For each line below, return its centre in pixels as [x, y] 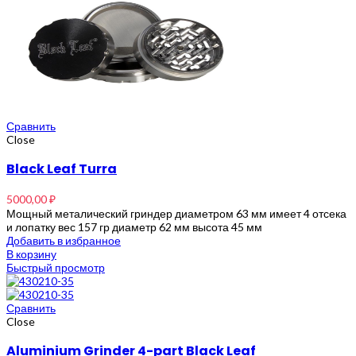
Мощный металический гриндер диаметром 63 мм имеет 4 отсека [176, 213]
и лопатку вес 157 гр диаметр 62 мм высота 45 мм [134, 226]
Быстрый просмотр [56, 267]
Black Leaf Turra [62, 168]
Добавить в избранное [64, 240]
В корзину [31, 253]
